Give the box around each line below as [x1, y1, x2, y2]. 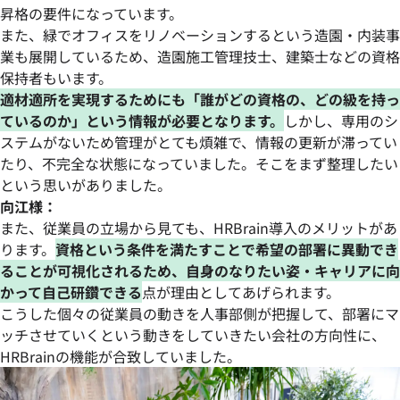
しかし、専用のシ [284, 110, 398, 132]
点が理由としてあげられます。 [142, 281, 340, 304]
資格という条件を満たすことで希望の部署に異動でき [55, 238, 398, 261]
